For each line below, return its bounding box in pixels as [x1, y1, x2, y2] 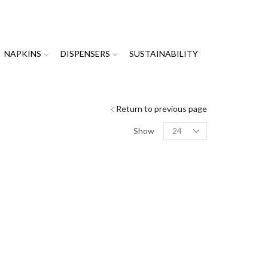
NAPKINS [4, 48, 42, 59]
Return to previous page [116, 103, 207, 114]
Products [163, 121, 198, 132]
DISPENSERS [60, 48, 111, 59]
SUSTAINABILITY [129, 48, 199, 59]
